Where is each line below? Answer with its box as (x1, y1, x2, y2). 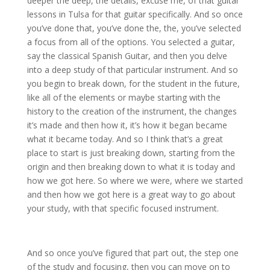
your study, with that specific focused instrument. (27, 202, 221, 215)
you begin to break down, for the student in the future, (27, 78, 240, 90)
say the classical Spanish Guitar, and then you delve (27, 50, 227, 62)
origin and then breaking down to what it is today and (27, 161, 235, 173)
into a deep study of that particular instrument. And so (27, 64, 238, 76)
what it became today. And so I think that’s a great (27, 133, 223, 145)
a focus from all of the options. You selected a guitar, (27, 36, 235, 48)
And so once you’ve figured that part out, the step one (27, 247, 239, 259)
